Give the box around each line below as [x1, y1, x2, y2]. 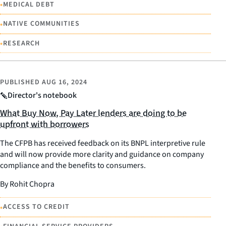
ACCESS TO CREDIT [3, 202, 70, 212]
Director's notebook [8, 90, 77, 101]
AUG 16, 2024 [42, 77, 87, 88]
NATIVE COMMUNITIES [3, 19, 80, 29]
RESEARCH [3, 38, 40, 48]
